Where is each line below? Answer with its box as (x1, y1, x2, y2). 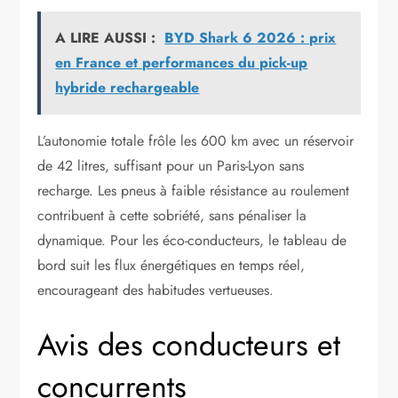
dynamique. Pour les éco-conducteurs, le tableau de (37, 230, 347, 251)
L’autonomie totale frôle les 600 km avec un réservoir (37, 131, 354, 152)
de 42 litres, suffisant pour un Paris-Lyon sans (37, 155, 305, 177)
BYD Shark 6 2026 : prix (164, 28, 337, 49)
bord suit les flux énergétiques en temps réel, (37, 255, 306, 276)
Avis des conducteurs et (37, 323, 341, 368)
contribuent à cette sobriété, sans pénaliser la (37, 205, 307, 227)
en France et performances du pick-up (55, 52, 308, 74)
